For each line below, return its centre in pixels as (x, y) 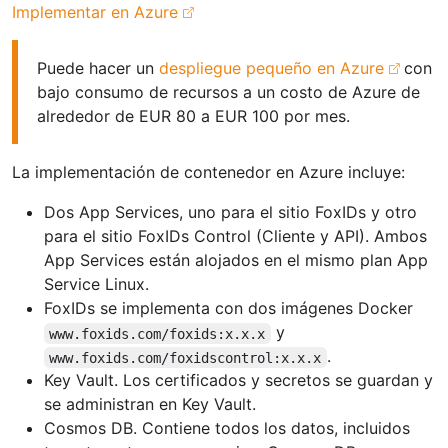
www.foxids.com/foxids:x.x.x (157, 333)
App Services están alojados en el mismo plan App (236, 260)
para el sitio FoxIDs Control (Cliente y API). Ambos (235, 236)
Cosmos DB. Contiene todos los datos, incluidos (227, 428)
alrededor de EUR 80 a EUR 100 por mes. (194, 116)
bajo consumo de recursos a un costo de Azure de (229, 92)
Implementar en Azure (95, 12)
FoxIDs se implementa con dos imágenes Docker (228, 308)
